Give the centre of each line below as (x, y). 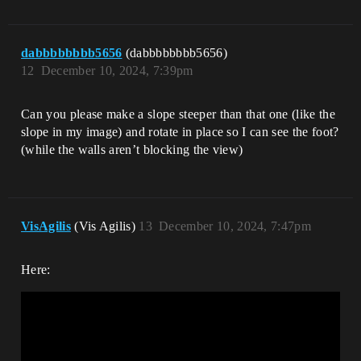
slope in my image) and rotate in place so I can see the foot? (180, 132)
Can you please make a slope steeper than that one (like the (178, 114)
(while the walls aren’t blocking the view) (132, 150)
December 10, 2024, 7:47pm (235, 226)
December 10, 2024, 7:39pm (117, 71)
